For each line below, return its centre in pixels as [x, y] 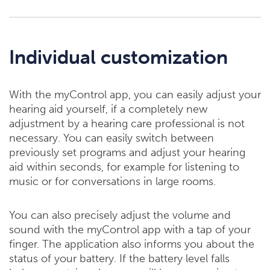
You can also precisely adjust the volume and [120, 215]
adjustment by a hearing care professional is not [127, 124]
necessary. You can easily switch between [111, 138]
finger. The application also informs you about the [132, 244]
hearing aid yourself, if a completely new [108, 109]
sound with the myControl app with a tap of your [130, 230]
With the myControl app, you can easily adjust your [135, 95]
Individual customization [118, 57]
